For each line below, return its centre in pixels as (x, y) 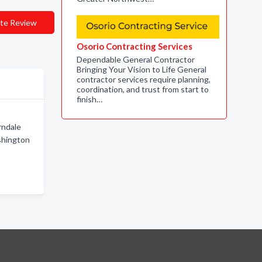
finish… (89, 99)
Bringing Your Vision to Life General (141, 69)
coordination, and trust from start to (142, 89)
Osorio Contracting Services (134, 46)
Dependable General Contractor (135, 59)
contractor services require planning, (143, 79)
